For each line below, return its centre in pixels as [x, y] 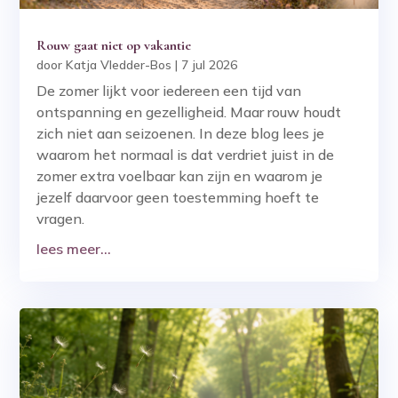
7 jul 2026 [210, 65]
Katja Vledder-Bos [119, 65]
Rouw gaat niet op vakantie [114, 46]
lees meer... [74, 249]
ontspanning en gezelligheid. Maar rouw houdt [189, 112]
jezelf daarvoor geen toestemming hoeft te [178, 198]
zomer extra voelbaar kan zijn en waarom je [180, 176]
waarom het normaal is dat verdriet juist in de [186, 155]
